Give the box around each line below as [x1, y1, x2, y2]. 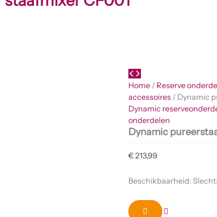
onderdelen [128, 115, 170, 125]
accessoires [128, 92, 171, 102]
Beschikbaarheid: [128, 176, 191, 186]
